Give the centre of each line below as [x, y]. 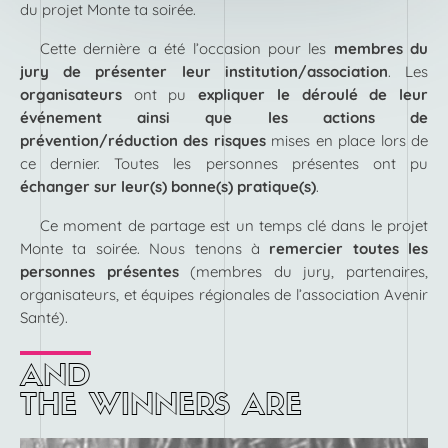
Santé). [44, 317]
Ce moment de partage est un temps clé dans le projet [234, 225]
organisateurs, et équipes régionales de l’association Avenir [224, 294]
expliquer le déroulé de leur [313, 94]
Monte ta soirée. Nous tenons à [145, 248]
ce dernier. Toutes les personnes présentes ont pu [224, 163]
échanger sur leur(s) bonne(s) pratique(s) [168, 186]
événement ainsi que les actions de [224, 117]
